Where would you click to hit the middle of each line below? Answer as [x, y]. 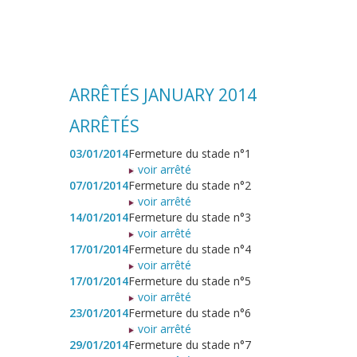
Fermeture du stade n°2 [190, 186]
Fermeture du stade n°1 [190, 154]
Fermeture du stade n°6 [190, 313]
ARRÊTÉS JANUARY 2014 [163, 95]
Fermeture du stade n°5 [190, 281]
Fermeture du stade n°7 [190, 345]
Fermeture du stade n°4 [190, 249]
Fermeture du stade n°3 [190, 218]
